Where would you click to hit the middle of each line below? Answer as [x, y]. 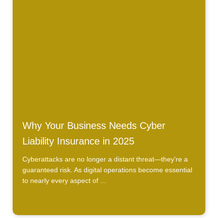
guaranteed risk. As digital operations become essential [107, 170]
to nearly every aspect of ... [64, 181]
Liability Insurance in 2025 [78, 141]
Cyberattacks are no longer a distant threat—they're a [105, 159]
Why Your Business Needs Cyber [94, 126]
